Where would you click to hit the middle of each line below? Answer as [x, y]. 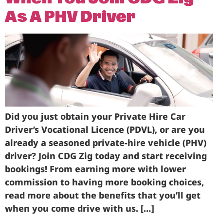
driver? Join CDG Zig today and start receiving [106, 156]
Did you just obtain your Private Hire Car [95, 117]
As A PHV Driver [70, 17]
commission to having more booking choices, [104, 182]
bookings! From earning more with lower [95, 169]
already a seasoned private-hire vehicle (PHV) [106, 143]
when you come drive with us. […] [80, 209]
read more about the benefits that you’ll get [103, 195]
